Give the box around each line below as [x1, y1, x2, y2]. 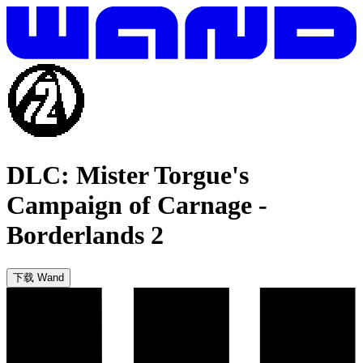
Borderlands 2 [6, 220, 164, 250]
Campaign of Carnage [6, 190, 252, 220]
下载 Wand [13, 271, 64, 284]
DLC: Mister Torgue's [6, 160, 249, 190]
